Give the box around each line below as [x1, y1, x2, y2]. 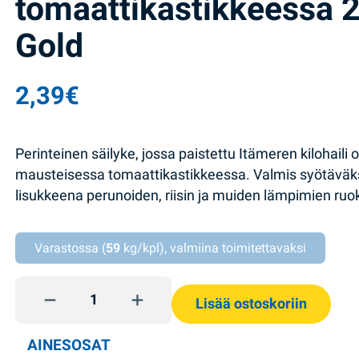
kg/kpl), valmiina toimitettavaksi [120, 240, 307, 256]
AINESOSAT [27, 336, 111, 355]
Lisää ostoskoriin [196, 295, 308, 312]
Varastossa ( [34, 240, 107, 256]
